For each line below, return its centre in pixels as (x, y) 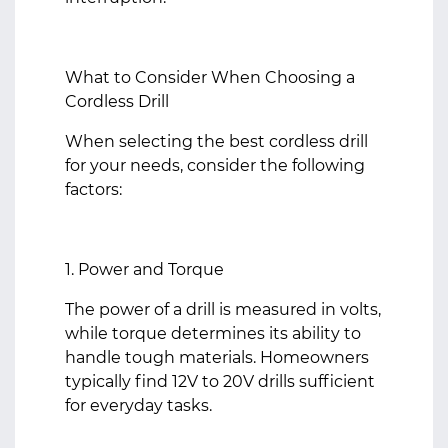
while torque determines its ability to (213, 333)
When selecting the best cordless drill (216, 141)
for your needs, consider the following (215, 165)
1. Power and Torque (144, 269)
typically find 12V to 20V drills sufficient (220, 381)
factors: (93, 189)
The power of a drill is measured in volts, (223, 309)
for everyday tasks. (138, 405)
